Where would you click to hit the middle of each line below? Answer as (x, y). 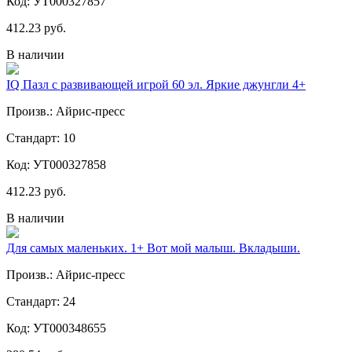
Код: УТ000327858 (56, 164)
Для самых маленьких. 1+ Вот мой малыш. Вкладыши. (153, 247)
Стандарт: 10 (41, 137)
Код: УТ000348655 (56, 328)
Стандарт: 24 (41, 301)
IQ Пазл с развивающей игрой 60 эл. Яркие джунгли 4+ (156, 84)
